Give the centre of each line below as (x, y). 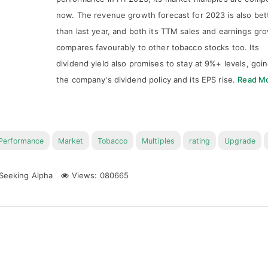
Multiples (158, 141)
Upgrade (240, 141)
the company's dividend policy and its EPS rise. (147, 80)
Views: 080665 (99, 175)
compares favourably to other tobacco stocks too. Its (158, 47)
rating (199, 141)
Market (71, 141)
